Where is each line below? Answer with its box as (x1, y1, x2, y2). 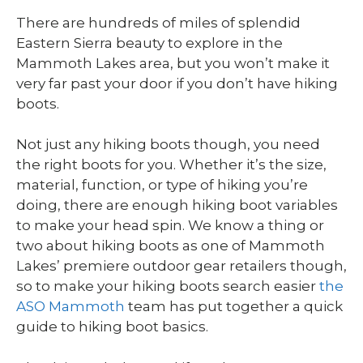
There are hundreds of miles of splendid (16, 14, 301, 31)
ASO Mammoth (16, 298, 125, 315)
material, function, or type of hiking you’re (16, 177, 308, 194)
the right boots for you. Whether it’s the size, (16, 156, 327, 173)
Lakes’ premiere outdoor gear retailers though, (16, 258, 347, 275)
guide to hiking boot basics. (16, 318, 208, 335)
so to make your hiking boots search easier (16, 278, 319, 295)
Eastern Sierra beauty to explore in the (16, 34, 283, 51)
